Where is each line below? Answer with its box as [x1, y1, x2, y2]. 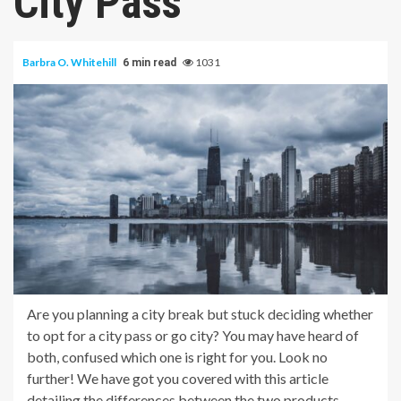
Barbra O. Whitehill [22, 55, 118, 69]
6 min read [123, 55, 176, 69]
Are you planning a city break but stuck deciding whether [27, 304, 373, 322]
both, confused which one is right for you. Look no [27, 347, 328, 365]
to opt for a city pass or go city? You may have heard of [27, 326, 359, 344]
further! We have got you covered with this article [27, 369, 328, 387]
